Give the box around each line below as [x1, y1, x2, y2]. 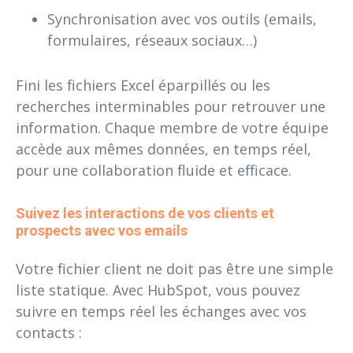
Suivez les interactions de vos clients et [16, 205, 277, 222]
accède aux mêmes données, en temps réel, [16, 139, 311, 159]
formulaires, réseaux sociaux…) [47, 31, 257, 50]
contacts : [16, 323, 82, 343]
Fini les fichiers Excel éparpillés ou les [16, 76, 270, 95]
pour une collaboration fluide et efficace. [16, 161, 292, 180]
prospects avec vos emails [16, 222, 188, 240]
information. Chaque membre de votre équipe [16, 118, 329, 138]
